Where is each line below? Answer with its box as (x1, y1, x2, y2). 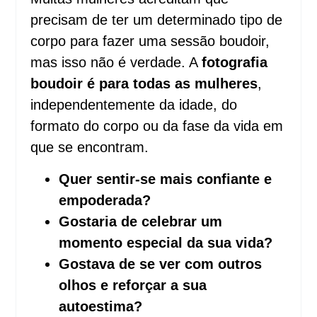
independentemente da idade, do (30, 97, 238, 113)
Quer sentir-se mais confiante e (59, 171, 272, 187)
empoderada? (59, 192, 151, 208)
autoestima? (59, 298, 143, 314)
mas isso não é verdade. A (30, 54, 202, 71)
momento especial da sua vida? (59, 234, 273, 250)
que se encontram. (30, 139, 149, 156)
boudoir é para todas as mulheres (30, 76, 258, 92)
